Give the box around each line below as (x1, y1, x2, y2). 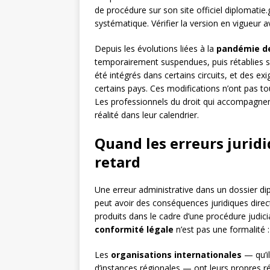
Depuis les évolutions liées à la (95, 43, 216, 55)
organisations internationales (111, 249, 242, 261)
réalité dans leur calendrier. (95, 109, 199, 121)
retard (95, 152, 140, 172)
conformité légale (95, 224, 174, 236)
